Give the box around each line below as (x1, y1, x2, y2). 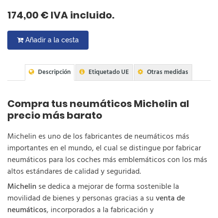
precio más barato (7, 108, 102, 122)
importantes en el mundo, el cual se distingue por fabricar (7, 142, 201, 155)
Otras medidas (147, 67, 188, 77)
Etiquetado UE (89, 67, 129, 77)
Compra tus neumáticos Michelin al (7, 96, 189, 110)
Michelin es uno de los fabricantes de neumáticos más (7, 130, 189, 143)
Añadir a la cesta (23, 36, 79, 44)
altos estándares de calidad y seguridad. (7, 165, 141, 178)
